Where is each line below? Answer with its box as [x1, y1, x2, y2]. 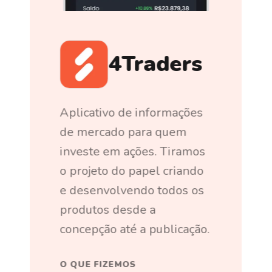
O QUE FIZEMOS [59, 258, 137, 270]
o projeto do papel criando [59, 162, 204, 179]
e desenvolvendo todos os [59, 182, 205, 199]
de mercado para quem [59, 123, 187, 140]
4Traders [108, 49, 203, 80]
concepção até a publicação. [59, 220, 210, 237]
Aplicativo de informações [59, 104, 203, 121]
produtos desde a [59, 201, 156, 218]
